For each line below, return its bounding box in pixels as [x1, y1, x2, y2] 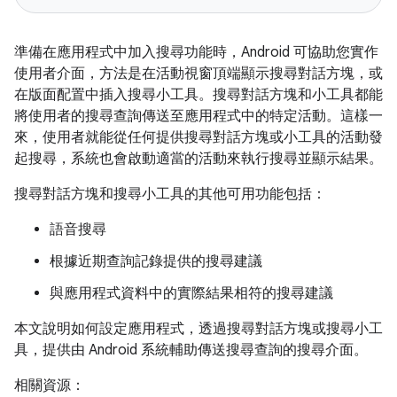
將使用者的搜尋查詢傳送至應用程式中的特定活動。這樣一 [14, 107, 383, 125]
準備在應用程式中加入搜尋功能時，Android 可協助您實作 [14, 43, 378, 61]
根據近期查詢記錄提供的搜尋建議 [50, 253, 262, 270]
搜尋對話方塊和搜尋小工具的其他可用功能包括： [14, 185, 326, 203]
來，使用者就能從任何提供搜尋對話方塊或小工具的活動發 [14, 128, 383, 146]
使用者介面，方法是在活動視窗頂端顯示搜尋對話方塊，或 [14, 65, 383, 82]
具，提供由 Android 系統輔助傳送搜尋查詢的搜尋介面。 [14, 341, 368, 359]
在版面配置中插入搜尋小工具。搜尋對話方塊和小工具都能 [14, 86, 383, 104]
